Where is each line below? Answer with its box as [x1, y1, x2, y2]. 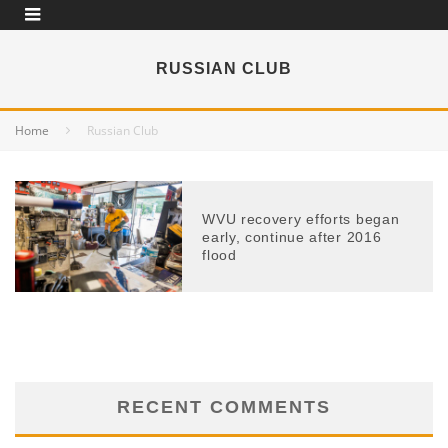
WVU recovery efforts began [202, 210, 400, 227]
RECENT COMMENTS [117, 397, 331, 418]
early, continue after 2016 [202, 228, 382, 245]
